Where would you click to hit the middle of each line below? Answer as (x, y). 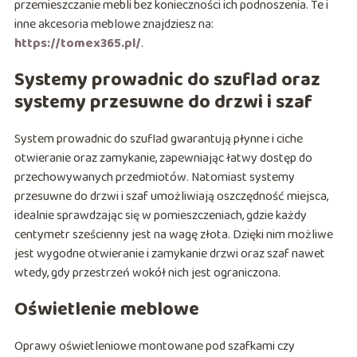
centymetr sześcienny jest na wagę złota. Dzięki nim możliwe (173, 235)
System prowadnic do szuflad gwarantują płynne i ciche (158, 139)
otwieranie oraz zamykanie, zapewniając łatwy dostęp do (163, 159)
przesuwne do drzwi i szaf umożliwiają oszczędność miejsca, (171, 197)
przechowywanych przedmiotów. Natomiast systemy (154, 178)
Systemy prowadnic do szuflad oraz (167, 80)
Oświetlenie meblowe (106, 310)
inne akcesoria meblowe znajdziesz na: (114, 25)
